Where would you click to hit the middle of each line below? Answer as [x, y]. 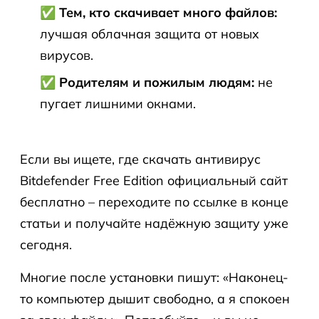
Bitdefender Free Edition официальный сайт [154, 181]
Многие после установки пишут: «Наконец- [154, 277]
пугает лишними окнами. [118, 104]
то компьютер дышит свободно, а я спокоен [155, 299]
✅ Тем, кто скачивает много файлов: [158, 12]
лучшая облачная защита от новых [150, 34]
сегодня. [46, 245]
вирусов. [67, 55]
